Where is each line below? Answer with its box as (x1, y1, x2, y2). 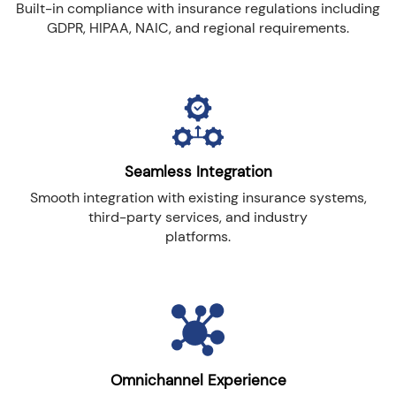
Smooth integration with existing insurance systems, (29, 187, 367, 207)
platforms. (165, 226, 231, 246)
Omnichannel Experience (110, 369, 286, 390)
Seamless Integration (124, 161, 272, 181)
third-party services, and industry (88, 207, 308, 226)
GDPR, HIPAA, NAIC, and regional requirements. (47, 18, 349, 37)
